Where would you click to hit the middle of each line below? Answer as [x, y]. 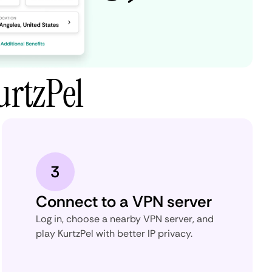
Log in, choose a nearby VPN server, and [124, 219]
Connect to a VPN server [124, 201]
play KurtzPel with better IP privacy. [114, 233]
